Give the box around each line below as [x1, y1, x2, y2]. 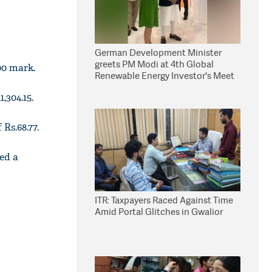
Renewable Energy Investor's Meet [95, 69, 234, 82]
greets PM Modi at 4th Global [95, 58, 214, 70]
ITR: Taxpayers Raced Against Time [95, 194, 233, 206]
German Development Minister [95, 46, 222, 59]
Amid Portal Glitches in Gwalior [95, 205, 223, 218]
